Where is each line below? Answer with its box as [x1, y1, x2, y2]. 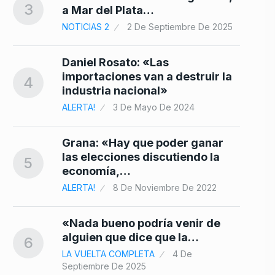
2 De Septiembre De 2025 [127, 21, 233, 33]
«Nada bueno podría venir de [62, 217, 220, 230]
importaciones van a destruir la [62, 70, 232, 83]
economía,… [62, 165, 131, 178]
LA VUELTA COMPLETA [62, 249, 155, 260]
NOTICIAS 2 [62, 21, 109, 33]
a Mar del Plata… [62, 4, 154, 17]
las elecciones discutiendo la [62, 150, 220, 164]
